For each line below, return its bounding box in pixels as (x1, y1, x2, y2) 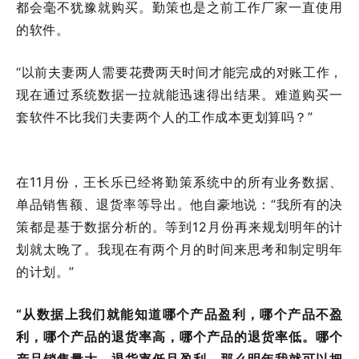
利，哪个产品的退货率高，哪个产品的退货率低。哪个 (16, 328, 343, 345)
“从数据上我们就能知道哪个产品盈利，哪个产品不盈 (16, 305, 343, 322)
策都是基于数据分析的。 (16, 218, 166, 235)
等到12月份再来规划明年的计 (165, 218, 343, 235)
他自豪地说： (190, 196, 271, 212)
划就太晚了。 (16, 240, 99, 257)
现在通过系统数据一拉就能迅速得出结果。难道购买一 (16, 86, 343, 103)
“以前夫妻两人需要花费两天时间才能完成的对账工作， (16, 63, 343, 80)
